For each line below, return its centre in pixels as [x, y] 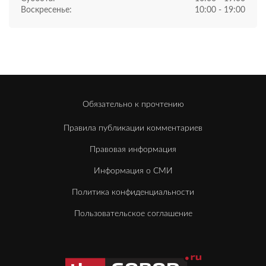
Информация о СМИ [133, 171]
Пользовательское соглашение [133, 213]
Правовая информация [133, 149]
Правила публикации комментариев [133, 128]
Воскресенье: [46, 10]
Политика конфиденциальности [133, 192]
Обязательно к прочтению [133, 104]
